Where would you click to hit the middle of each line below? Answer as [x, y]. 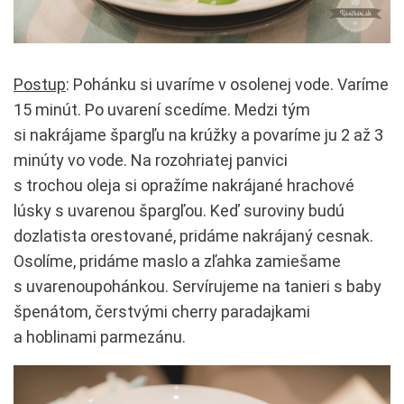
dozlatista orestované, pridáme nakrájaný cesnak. [193, 235]
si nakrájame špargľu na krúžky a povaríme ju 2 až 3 [198, 134]
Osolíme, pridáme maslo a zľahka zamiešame [177, 261]
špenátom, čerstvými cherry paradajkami [162, 311]
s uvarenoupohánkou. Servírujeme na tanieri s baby [197, 286]
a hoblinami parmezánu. [100, 336]
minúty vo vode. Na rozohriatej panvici [151, 160]
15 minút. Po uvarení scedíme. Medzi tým [162, 109]
